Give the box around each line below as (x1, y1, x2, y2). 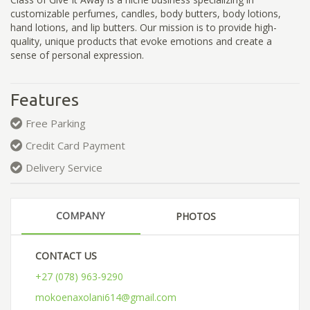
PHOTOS (176, 209, 216, 223)
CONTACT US (35, 248, 97, 262)
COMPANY (56, 208, 104, 222)
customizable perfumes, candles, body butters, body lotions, (10, 6, 281, 20)
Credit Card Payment (26, 138, 125, 153)
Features (10, 90, 79, 110)
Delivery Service (26, 161, 102, 175)
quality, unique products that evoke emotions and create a (10, 34, 272, 48)
